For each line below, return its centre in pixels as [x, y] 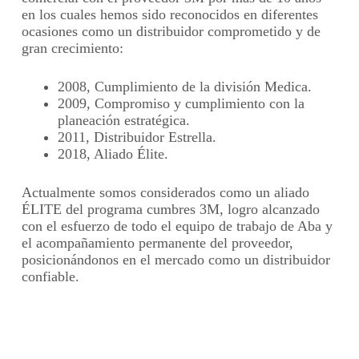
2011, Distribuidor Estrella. [137, 137]
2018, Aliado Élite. [113, 154]
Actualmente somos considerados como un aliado [165, 193]
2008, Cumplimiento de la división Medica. [184, 87]
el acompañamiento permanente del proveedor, [157, 243]
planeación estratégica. [123, 121]
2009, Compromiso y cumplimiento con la [181, 104]
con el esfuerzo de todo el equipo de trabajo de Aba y [177, 226]
